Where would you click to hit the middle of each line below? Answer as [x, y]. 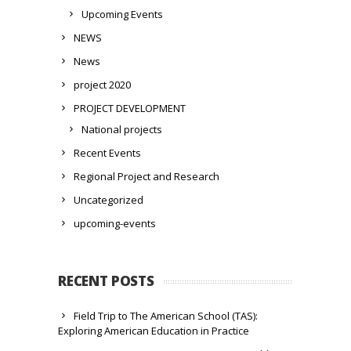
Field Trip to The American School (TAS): [166, 315]
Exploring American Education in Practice [154, 330]
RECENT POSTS [106, 280]
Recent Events [107, 152]
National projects [122, 129]
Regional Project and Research [147, 176]
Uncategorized [109, 199]
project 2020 [102, 84]
